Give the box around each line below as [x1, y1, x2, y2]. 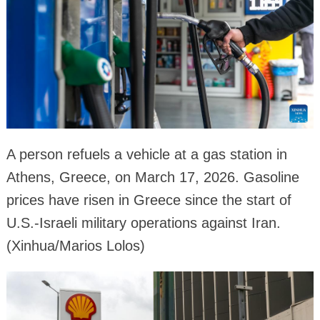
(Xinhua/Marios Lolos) [6, 238, 145, 254]
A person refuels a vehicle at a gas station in [6, 146, 287, 163]
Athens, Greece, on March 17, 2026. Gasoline [6, 169, 299, 186]
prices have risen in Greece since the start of [6, 192, 291, 209]
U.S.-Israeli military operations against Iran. [6, 215, 281, 231]
